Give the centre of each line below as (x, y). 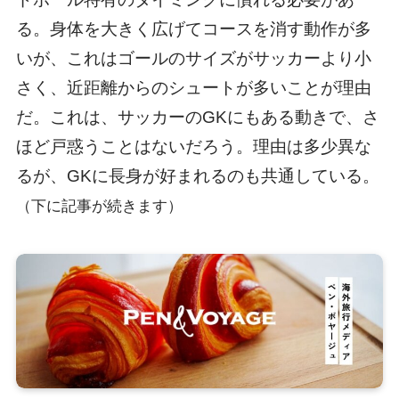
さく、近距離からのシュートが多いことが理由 (193, 88)
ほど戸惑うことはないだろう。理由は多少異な (193, 147)
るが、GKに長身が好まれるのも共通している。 (197, 176)
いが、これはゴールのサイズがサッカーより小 (193, 59)
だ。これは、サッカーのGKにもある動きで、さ (197, 118)
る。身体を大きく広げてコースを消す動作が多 (193, 29)
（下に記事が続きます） (99, 207)
